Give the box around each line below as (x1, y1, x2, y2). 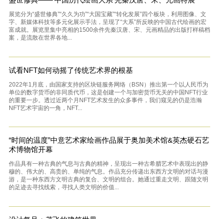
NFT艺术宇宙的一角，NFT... (8, 104, 82, 111)
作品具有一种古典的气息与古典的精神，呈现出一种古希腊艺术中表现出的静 (8, 160, 208, 168)
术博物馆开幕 (8, 145, 53, 154)
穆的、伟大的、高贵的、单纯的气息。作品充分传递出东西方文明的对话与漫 (8, 168, 208, 175)
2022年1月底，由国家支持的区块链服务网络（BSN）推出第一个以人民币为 (8, 81, 208, 88)
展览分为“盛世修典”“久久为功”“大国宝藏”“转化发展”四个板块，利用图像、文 (8, 10, 206, 18)
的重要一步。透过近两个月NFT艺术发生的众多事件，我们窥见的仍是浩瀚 (8, 96, 202, 104)
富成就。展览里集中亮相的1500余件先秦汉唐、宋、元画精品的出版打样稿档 (8, 26, 210, 33)
